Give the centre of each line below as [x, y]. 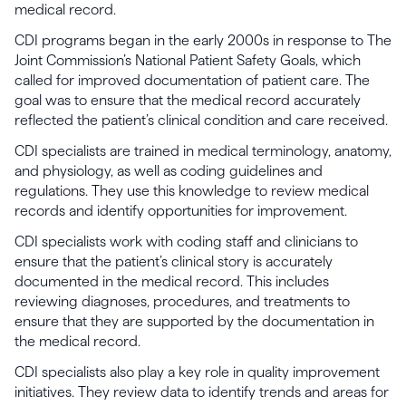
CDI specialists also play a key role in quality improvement [197, 372]
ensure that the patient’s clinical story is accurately [174, 261]
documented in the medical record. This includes [172, 281]
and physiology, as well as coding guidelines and [169, 171]
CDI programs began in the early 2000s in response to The [203, 40]
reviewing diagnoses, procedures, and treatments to [182, 301]
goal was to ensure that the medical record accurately [188, 100]
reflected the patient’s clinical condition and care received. [201, 120]
